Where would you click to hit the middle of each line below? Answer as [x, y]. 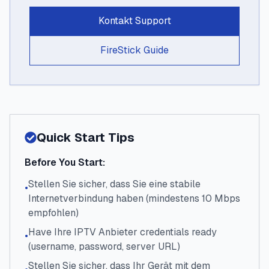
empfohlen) [53, 213]
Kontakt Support [134, 21]
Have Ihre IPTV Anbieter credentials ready [122, 232]
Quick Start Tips [86, 138]
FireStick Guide [134, 50]
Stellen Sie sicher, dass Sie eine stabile [114, 184]
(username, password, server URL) [104, 246]
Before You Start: [65, 162]
